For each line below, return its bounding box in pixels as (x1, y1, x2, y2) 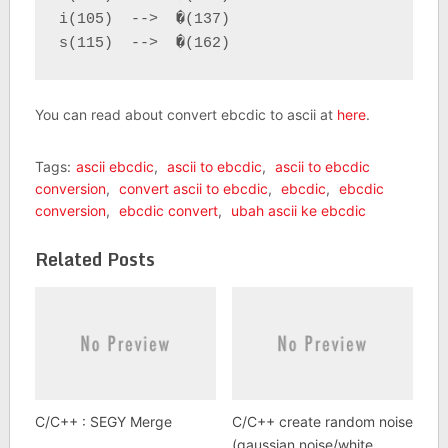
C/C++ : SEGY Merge (34, 413, 172, 431)
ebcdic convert (118, 202, 218, 219)
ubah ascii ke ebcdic (230, 202, 366, 219)
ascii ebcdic (75, 158, 154, 175)
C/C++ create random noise (231, 413, 413, 431)
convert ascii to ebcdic (118, 180, 268, 197)
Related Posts (34, 244, 155, 274)
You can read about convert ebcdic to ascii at (34, 106, 337, 123)
